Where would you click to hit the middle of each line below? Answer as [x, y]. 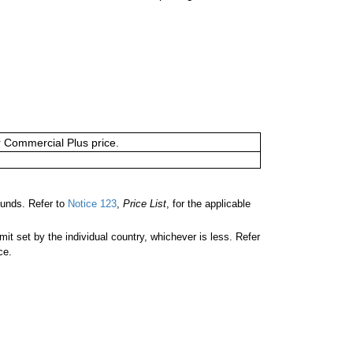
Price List [145, 203]
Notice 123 [91, 203]
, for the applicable [208, 203]
